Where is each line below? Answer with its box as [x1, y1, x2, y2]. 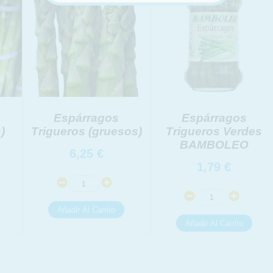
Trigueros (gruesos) [30, 125, 142, 138]
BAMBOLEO [179, 138, 249, 151]
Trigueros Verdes [166, 125, 263, 138]
